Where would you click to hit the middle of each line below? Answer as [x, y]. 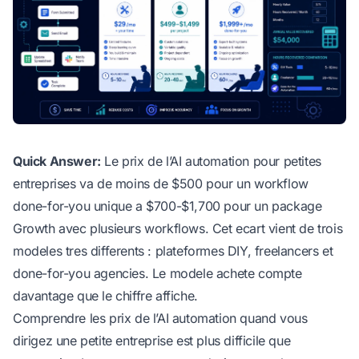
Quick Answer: [57, 161]
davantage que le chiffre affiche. [105, 296]
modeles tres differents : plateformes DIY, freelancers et [173, 251]
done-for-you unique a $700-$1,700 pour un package [167, 206]
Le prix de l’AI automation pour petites [211, 161]
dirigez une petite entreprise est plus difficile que [152, 341]
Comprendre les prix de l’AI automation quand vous [160, 319]
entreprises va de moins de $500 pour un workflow [161, 184]
